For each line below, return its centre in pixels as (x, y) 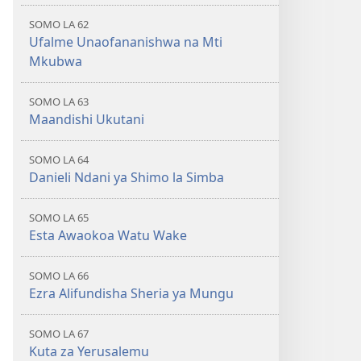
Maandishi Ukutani (87, 119)
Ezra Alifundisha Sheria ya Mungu (131, 293)
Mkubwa (56, 61)
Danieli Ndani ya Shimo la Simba (127, 177)
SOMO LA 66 (59, 276)
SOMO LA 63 (59, 102)
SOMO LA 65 (59, 218)
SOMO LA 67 (59, 334)
